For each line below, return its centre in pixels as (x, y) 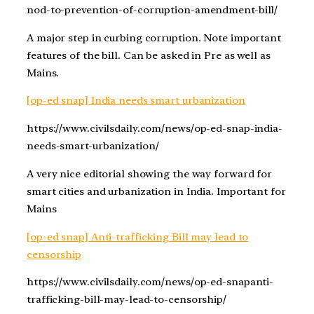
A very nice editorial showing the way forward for (150, 173)
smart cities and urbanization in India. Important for (156, 191)
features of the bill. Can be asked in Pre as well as (149, 55)
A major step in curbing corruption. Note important (154, 37)
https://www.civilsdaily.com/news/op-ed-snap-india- (155, 129)
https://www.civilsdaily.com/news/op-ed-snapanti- (150, 282)
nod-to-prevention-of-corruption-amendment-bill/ (152, 9)
